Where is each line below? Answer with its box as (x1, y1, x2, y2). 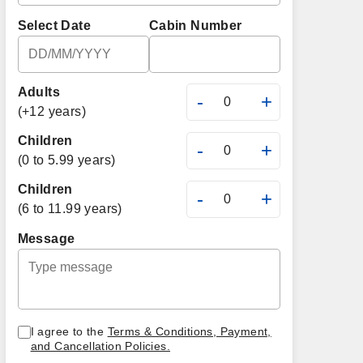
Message (17, 232, 75, 246)
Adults (17, 85, 61, 99)
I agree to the (30, 325, 108, 338)
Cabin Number (148, 19, 242, 32)
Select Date (17, 19, 92, 32)
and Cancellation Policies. (30, 340, 171, 352)
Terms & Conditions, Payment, (107, 325, 271, 338)
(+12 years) (17, 105, 87, 118)
